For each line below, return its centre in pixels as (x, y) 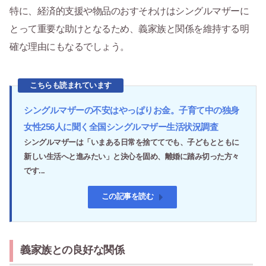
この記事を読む (127, 197)
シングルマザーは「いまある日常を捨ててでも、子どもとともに (132, 142)
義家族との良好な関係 (72, 250)
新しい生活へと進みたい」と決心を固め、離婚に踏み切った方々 (132, 157)
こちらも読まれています (71, 85)
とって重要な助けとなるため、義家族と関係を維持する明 (129, 29)
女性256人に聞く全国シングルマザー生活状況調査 (121, 127)
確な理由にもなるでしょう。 (69, 47)
